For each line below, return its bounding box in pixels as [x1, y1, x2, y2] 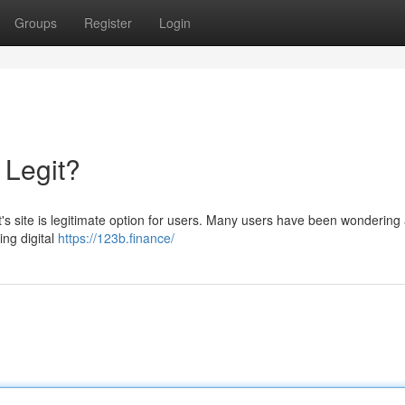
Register [84, 14, 132, 32]
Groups [14, 14, 57, 32]
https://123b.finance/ [58, 229, 174, 247]
